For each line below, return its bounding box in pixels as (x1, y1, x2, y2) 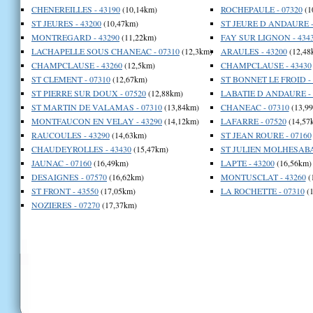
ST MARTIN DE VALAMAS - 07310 (31, 101, 162, 112)
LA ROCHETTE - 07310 (220, 184, 305, 196)
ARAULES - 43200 (220, 45, 287, 57)
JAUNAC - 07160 (31, 156, 92, 168)
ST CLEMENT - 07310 (31, 73, 110, 85)
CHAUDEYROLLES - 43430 (31, 143, 131, 154)
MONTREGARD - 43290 (31, 31, 119, 43)
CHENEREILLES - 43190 (31, 3, 120, 15)
